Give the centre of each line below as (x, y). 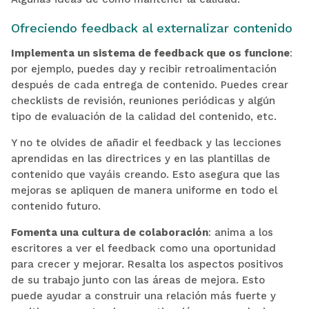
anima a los (243, 232)
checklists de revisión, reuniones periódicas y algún (143, 100)
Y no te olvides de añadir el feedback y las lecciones (146, 142)
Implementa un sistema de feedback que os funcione (150, 53)
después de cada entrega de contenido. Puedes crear (149, 84)
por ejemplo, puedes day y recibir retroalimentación (143, 69)
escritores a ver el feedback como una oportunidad (143, 248)
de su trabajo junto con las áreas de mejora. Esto (138, 280)
